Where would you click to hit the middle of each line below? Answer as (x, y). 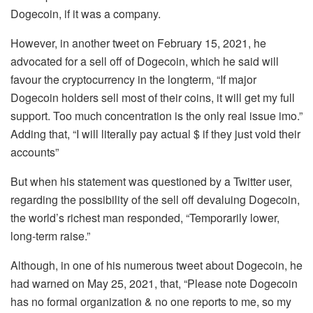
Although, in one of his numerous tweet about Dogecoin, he (156, 265)
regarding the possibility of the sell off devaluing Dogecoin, (155, 199)
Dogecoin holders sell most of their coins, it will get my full (153, 97)
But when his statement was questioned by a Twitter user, (151, 181)
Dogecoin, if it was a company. (86, 13)
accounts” (35, 152)
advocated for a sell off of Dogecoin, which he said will (145, 61)
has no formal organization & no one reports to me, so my (151, 301)
